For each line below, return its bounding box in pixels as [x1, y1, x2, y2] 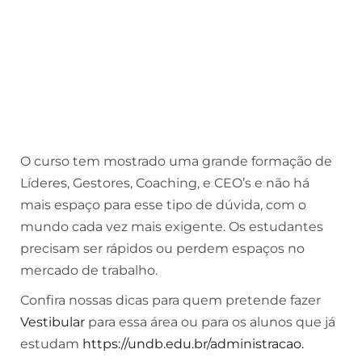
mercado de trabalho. [20, 263, 158, 278]
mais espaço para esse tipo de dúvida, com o [20, 197, 306, 213]
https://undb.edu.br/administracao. [82, 336, 304, 351]
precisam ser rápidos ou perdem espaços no [20, 241, 305, 256]
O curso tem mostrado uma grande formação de [20, 154, 332, 169]
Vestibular [20, 314, 85, 330]
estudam [20, 336, 82, 351]
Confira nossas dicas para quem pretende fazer [20, 293, 321, 308]
